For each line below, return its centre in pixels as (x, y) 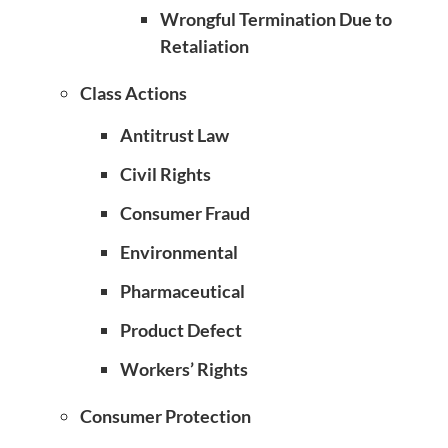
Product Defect (181, 330)
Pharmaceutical (182, 291)
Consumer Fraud (185, 213)
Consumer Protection (165, 416)
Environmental (179, 252)
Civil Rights (165, 174)
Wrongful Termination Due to (276, 19)
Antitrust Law (174, 135)
